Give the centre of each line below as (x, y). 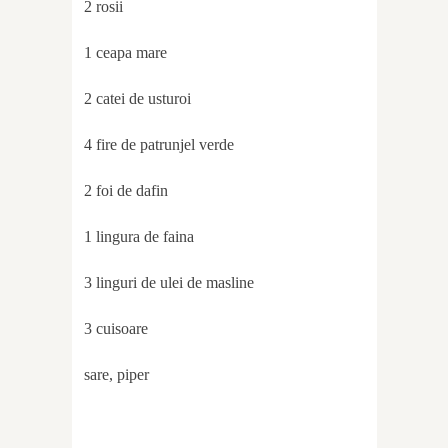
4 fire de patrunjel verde (159, 145)
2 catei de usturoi (137, 99)
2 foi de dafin (126, 191)
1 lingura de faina (139, 237)
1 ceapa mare (125, 53)
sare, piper (116, 375)
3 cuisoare (116, 329)
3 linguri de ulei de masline (169, 283)
